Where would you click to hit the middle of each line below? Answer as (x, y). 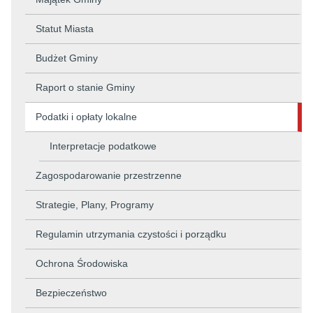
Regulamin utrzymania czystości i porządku (131, 234)
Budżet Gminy (67, 58)
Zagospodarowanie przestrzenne (109, 175)
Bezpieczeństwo (71, 293)
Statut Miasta (65, 29)
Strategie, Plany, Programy (95, 205)
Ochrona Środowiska (82, 263)
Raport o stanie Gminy (85, 87)
